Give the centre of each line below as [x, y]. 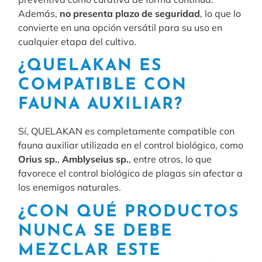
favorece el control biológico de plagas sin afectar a [131, 173]
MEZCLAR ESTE [90, 251]
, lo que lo [221, 13]
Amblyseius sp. [96, 159]
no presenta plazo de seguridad [130, 13]
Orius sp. [38, 159]
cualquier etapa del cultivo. [77, 42]
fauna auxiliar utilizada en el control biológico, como [131, 145]
